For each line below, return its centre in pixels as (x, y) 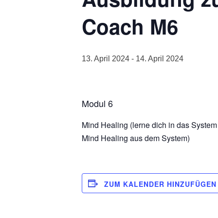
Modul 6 (97, 103)
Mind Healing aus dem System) (136, 138)
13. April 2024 (106, 59)
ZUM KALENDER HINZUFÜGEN (160, 184)
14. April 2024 (160, 59)
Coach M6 (130, 26)
